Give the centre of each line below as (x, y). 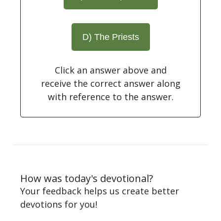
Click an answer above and (110, 70)
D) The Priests (110, 37)
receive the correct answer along (110, 83)
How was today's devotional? (87, 178)
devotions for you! (59, 204)
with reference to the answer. (110, 96)
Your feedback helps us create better (100, 191)
